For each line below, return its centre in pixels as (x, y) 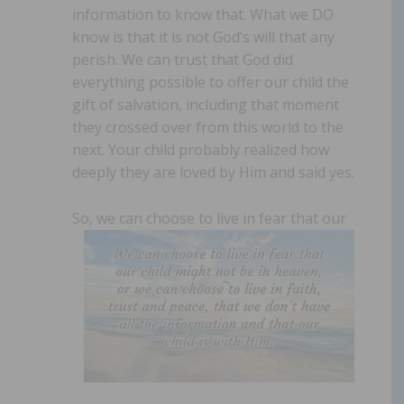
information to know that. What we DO (203, 14)
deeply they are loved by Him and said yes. (213, 172)
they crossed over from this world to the (208, 127)
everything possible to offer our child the (211, 82)
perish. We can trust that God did (183, 59)
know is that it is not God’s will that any (203, 37)
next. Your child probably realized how (201, 149)
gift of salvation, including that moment (206, 104)
